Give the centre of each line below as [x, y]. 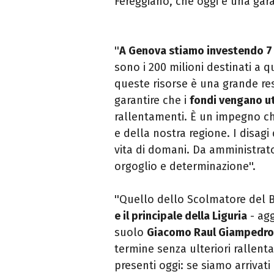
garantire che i [152, 101]
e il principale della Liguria [181, 216]
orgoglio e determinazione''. [185, 167]
